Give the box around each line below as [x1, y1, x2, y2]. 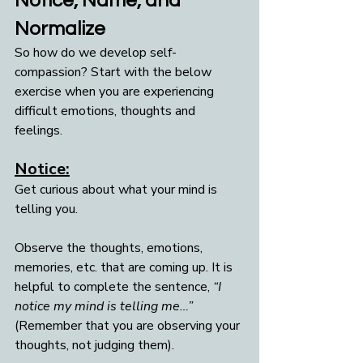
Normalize [15, 19, 105, 40]
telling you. [15, 200, 81, 219]
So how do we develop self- [15, 44, 177, 62]
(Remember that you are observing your [15, 317, 243, 335]
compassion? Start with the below [15, 63, 215, 82]
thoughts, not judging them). [15, 336, 174, 355]
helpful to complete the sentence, [15, 278, 213, 297]
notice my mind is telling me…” [15, 297, 193, 316]
